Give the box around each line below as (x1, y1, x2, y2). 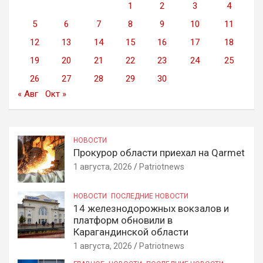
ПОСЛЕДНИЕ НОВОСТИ (111, 191, 188, 200)
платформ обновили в (73, 214, 173, 226)
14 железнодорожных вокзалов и (73, 202, 229, 214)
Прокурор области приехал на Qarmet (73, 146, 245, 159)
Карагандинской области (73, 225, 188, 238)
